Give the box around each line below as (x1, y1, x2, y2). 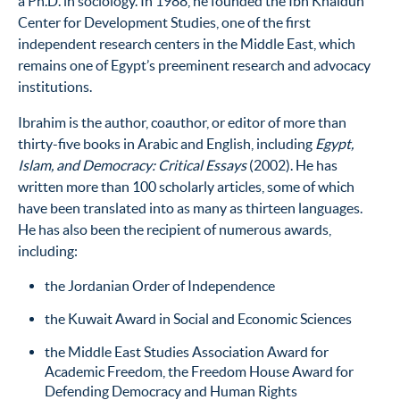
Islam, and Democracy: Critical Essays (18, 156, 246, 173)
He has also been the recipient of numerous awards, (18, 221, 331, 237)
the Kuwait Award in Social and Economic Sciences (45, 310, 352, 327)
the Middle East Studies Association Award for (45, 343, 329, 360)
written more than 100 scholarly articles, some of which (18, 178, 354, 195)
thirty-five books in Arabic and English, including (18, 135, 315, 152)
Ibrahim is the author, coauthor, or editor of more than (18, 113, 346, 130)
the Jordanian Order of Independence (45, 277, 275, 294)
